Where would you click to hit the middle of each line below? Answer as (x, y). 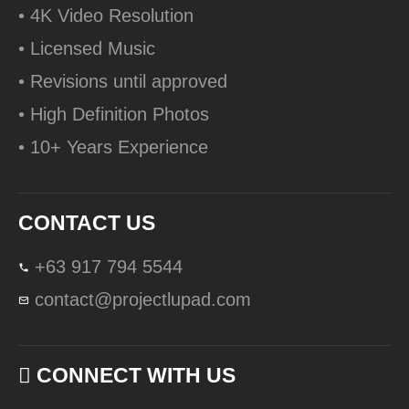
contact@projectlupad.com (143, 299)
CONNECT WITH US (136, 375)
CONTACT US (87, 222)
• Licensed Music (87, 48)
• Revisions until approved (123, 81)
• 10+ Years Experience (113, 147)
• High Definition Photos (114, 114)
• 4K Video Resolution (106, 15)
